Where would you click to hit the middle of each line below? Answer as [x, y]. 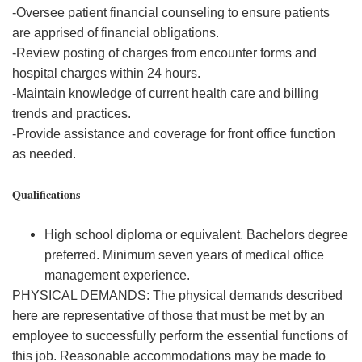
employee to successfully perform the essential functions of [180, 336]
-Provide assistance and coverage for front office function [174, 134]
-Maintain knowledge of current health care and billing [165, 93]
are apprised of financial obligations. [116, 33]
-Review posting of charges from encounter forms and [164, 53]
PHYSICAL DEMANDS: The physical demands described [177, 295]
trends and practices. [72, 114]
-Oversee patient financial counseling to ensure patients [171, 13]
